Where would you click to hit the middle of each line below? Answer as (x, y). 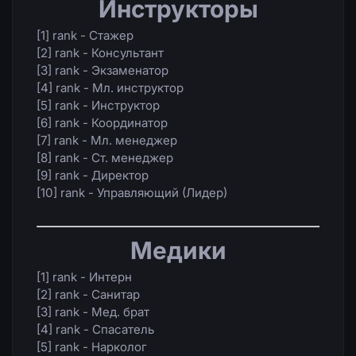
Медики (178, 251)
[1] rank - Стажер (85, 36)
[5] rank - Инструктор (98, 106)
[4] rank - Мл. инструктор (110, 88)
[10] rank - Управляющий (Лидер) (132, 193)
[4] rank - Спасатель (95, 330)
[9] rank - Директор (93, 176)
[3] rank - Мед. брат (93, 312)
